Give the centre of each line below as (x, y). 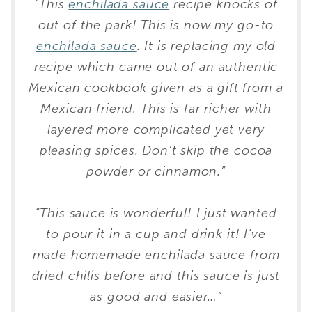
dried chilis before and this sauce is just (156, 276)
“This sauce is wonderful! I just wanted (156, 213)
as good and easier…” (156, 297)
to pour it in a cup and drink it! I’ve (156, 234)
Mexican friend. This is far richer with (156, 109)
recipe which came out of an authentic (156, 67)
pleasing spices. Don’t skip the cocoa (156, 151)
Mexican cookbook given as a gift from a (156, 88)
